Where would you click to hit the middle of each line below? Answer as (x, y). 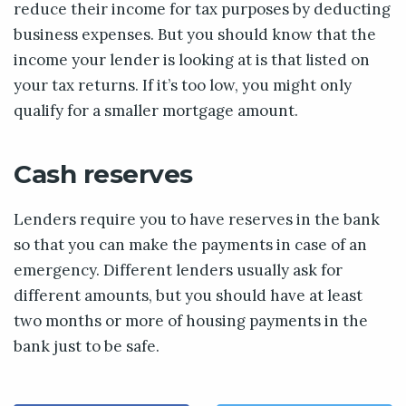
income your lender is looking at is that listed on (192, 59)
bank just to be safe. (87, 346)
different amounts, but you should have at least (188, 295)
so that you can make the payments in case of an (190, 244)
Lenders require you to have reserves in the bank (197, 219)
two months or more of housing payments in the (191, 320)
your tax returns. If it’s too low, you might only (183, 85)
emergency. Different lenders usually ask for (178, 270)
